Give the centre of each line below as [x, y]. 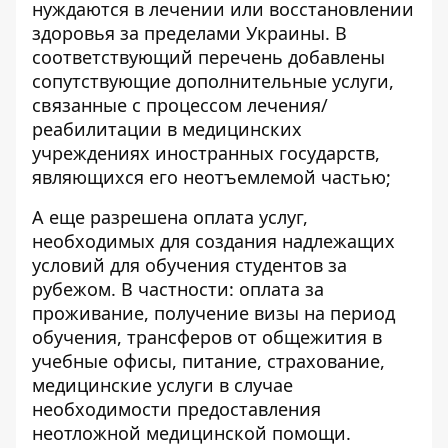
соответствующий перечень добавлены [208, 57]
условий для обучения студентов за [189, 265]
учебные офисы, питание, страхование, [208, 361]
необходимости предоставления [176, 409]
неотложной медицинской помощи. [191, 433]
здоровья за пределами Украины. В [189, 33]
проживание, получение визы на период [213, 313]
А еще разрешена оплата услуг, [170, 217]
